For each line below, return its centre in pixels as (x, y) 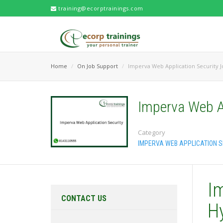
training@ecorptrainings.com (100, 8)
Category (152, 132)
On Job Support (98, 66)
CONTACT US (84, 198)
